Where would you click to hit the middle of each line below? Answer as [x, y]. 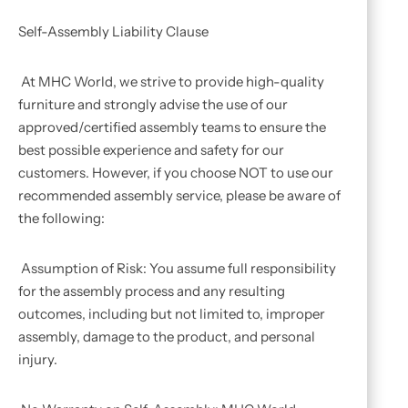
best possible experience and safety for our [151, 150]
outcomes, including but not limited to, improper [172, 314]
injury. [38, 359]
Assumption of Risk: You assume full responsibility [177, 268]
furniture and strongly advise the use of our [153, 104]
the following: [61, 218]
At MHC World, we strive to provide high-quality [171, 82]
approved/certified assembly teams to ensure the [172, 127]
